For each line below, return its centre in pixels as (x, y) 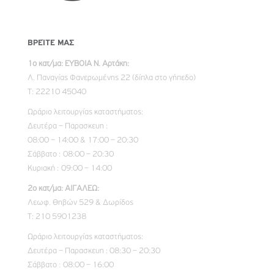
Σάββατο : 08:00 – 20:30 (71, 154)
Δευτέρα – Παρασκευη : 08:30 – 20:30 (94, 251)
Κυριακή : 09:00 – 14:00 (70, 168)
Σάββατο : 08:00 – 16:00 (71, 265)
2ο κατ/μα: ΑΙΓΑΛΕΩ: (63, 189)
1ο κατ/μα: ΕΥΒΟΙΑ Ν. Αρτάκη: (78, 64)
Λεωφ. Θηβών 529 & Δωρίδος (80, 203)
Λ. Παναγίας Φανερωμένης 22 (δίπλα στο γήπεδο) (112, 78)
